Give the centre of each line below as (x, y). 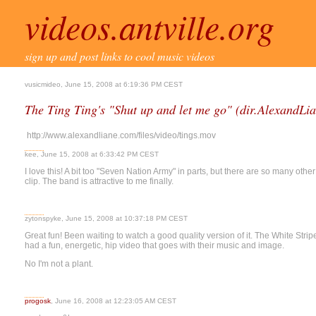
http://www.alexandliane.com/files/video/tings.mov (120, 135)
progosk (38, 301)
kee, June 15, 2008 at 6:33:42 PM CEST (92, 154)
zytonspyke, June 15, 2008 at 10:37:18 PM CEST (106, 218)
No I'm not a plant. (59, 264)
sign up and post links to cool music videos (120, 56)
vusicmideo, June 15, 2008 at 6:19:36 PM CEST (104, 84)
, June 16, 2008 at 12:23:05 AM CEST (114, 301)
